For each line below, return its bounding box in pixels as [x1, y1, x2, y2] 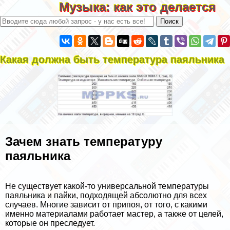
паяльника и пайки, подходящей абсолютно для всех [5, 190, 207, 200]
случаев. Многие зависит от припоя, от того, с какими [5, 200, 207, 209]
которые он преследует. [5, 218, 95, 227]
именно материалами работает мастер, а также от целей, [5, 209, 223, 218]
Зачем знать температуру [5, 134, 162, 148]
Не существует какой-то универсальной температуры [5, 181, 209, 190]
